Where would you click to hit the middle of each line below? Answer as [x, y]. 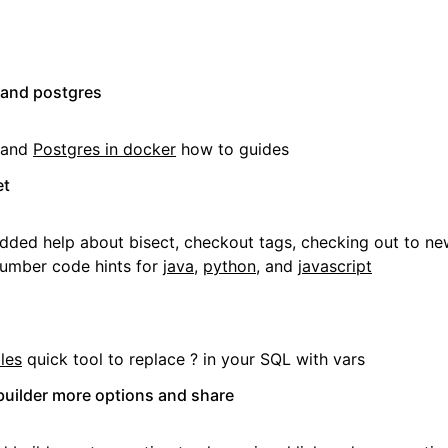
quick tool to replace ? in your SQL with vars [193, 359]
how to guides [232, 149]
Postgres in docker [104, 149]
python [229, 266]
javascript [335, 266]
